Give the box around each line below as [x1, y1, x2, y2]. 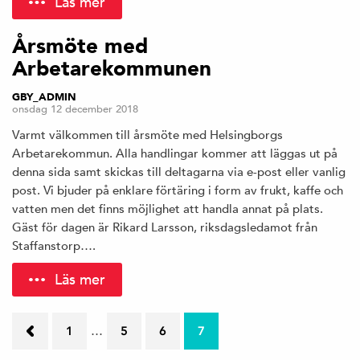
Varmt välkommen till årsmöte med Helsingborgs [12, 126, 283, 142]
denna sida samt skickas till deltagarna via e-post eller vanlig [12, 163, 346, 179]
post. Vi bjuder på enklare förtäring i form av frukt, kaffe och [12, 182, 343, 198]
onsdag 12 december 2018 [12, 101, 138, 116]
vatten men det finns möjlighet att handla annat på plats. [12, 200, 323, 216]
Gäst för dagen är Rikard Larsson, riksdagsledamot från [12, 219, 317, 235]
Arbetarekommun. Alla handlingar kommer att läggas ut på [12, 145, 337, 161]
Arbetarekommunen [12, 54, 211, 84]
